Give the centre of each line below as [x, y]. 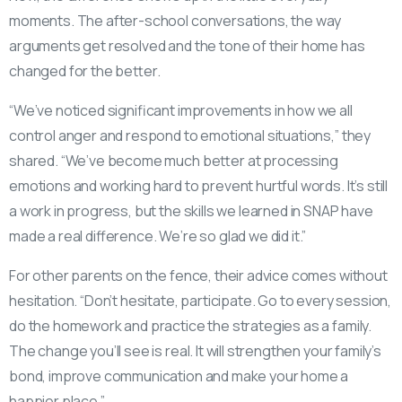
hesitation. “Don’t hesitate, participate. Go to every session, [201, 301]
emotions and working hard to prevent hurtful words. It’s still [199, 186]
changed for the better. [85, 71]
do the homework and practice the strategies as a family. [191, 326]
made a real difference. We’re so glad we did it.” [158, 236]
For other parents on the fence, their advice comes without [198, 276]
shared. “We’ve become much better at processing [174, 161]
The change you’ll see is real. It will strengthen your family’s [195, 351]
